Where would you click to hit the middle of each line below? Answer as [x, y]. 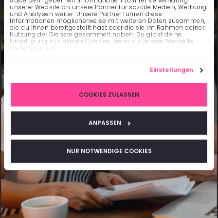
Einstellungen [172, 70]
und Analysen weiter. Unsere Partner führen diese [86, 14]
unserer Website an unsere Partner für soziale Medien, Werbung [108, 7]
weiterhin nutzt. [33, 48]
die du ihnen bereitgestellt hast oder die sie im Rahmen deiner [107, 28]
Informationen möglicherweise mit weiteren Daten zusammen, [108, 21]
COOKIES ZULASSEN [109, 95]
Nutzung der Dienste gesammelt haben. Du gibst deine [96, 35]
